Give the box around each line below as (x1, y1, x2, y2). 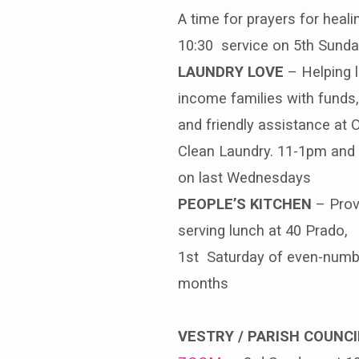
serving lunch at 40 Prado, (178, 221, 348, 239)
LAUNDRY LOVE (178, 63, 284, 80)
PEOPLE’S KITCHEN (178, 195, 312, 212)
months (178, 274, 228, 292)
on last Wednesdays (178, 168, 311, 186)
